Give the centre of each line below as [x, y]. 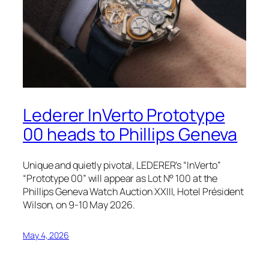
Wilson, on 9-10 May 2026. [79, 204]
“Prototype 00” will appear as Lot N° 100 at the [120, 178]
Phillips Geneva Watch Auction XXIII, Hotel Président [133, 191]
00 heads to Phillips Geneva [130, 134]
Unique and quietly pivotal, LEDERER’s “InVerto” [122, 165]
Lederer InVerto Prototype [124, 115]
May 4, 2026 [46, 235]
